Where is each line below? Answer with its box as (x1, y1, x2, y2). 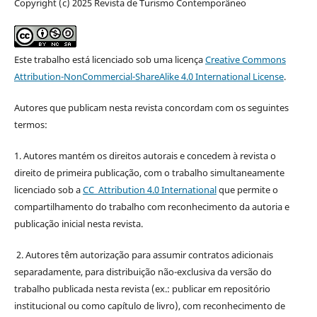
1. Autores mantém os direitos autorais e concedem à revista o (13, 149, 276, 162)
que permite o (216, 183, 278, 196)
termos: (13, 117, 47, 131)
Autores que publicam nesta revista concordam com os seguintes (13, 100, 289, 114)
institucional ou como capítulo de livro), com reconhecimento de (13, 299, 285, 312)
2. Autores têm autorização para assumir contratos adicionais (13, 248, 273, 261)
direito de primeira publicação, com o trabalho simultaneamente (13, 166, 284, 179)
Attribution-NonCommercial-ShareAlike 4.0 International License (13, 69, 284, 83)
